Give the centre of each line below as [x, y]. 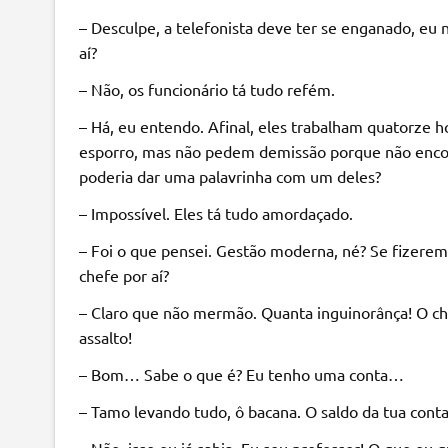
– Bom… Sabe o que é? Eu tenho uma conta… [241, 373]
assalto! [105, 336]
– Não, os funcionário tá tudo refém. [206, 88]
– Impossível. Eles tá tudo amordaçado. [215, 212]
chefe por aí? [123, 274]
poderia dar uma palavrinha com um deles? [229, 175]
